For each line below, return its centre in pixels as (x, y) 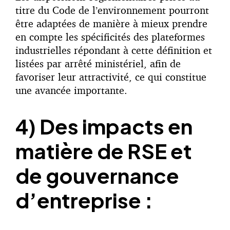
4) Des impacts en (104, 126)
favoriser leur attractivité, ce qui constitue (111, 77)
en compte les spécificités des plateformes (110, 37)
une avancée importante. (71, 90)
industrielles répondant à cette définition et (114, 50)
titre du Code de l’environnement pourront (112, 10)
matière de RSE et (104, 151)
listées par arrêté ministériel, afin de (98, 64)
